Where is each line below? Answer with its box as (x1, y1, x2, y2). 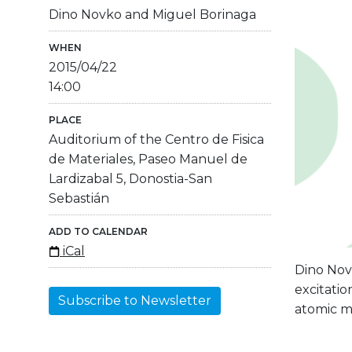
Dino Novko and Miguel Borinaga (49, 6, 256, 22)
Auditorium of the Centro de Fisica (49, 131, 264, 147)
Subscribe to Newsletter (58, 292, 211, 308)
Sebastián (49, 190, 109, 206)
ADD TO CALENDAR (49, 225, 148, 237)
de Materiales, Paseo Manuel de (49, 151, 247, 167)
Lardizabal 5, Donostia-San (49, 170, 212, 186)
